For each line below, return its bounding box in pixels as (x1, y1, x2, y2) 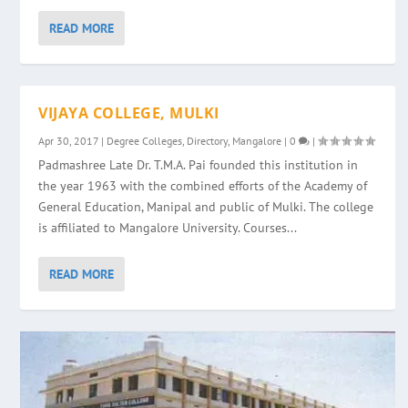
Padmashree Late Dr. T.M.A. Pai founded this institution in (38, 156, 359, 173)
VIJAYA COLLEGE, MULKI (38, 102, 219, 123)
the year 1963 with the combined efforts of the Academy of (38, 177, 368, 194)
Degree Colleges (107, 133, 183, 148)
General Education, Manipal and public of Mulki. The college (38, 198, 374, 215)
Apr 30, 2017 (38, 133, 99, 148)
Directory (187, 133, 229, 148)
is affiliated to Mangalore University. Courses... (38, 219, 298, 236)
